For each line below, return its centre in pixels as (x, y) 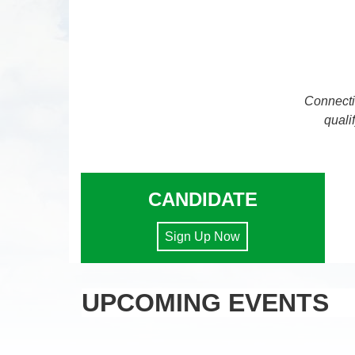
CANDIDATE (202, 199)
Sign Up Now (203, 236)
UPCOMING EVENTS (205, 302)
